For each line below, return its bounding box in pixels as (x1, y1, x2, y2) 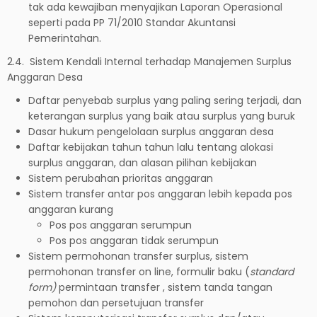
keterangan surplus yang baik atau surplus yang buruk (28, 108, 295, 123)
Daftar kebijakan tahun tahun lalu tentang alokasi (28, 139, 273, 154)
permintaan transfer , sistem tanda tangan (56, 279, 272, 294)
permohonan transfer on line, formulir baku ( (28, 264, 250, 279)
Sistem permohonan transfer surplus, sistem (28, 248, 248, 263)
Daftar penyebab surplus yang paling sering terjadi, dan (28, 93, 301, 108)
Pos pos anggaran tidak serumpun (50, 233, 219, 248)
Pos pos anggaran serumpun (50, 217, 192, 232)
